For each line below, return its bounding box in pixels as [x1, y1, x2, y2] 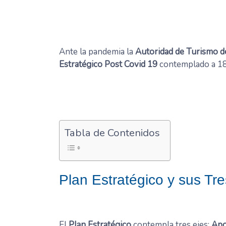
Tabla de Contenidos [65, 125, 160, 140]
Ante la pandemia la [59, 45, 135, 58]
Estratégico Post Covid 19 [59, 58, 157, 70]
